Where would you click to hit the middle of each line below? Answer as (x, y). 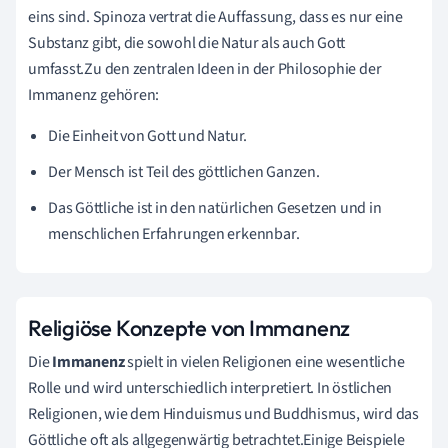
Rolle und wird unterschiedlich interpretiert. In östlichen (210, 387)
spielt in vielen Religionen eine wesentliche (264, 361)
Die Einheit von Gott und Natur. (148, 135)
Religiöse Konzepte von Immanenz (189, 327)
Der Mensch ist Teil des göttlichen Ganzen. (184, 171)
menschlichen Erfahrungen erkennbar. (174, 233)
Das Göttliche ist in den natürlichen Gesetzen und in (215, 207)
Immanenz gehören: (94, 94)
